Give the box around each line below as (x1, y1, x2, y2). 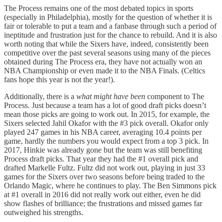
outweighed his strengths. (4, 208, 83, 217)
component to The (145, 92, 204, 101)
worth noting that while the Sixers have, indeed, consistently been (4, 40, 209, 49)
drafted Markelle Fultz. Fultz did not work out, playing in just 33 (4, 164, 205, 172)
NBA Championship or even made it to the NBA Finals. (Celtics (4, 66, 205, 75)
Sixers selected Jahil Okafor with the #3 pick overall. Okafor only (4, 119, 209, 128)
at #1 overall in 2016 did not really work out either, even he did (4, 190, 201, 199)
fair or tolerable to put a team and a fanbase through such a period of (4, 22, 217, 31)
